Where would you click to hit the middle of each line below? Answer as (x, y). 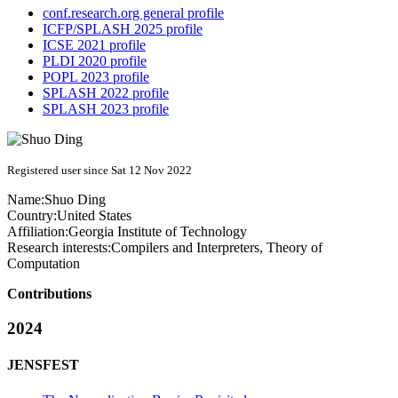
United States (94, 216)
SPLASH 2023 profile (106, 109)
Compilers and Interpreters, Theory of (217, 248)
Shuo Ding (75, 200)
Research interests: (59, 248)
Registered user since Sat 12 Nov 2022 (99, 171)
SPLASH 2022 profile (106, 93)
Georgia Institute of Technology (158, 232)
